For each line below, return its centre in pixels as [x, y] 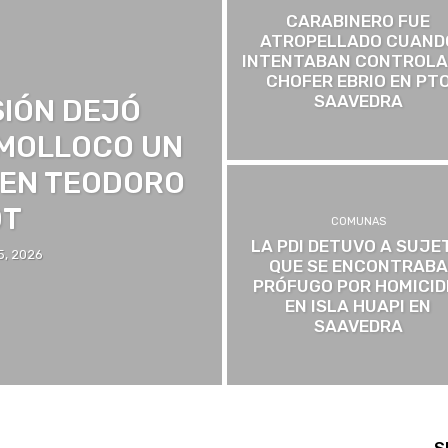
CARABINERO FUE [358, 20]
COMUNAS [358, 221]
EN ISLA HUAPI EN [358, 305]
